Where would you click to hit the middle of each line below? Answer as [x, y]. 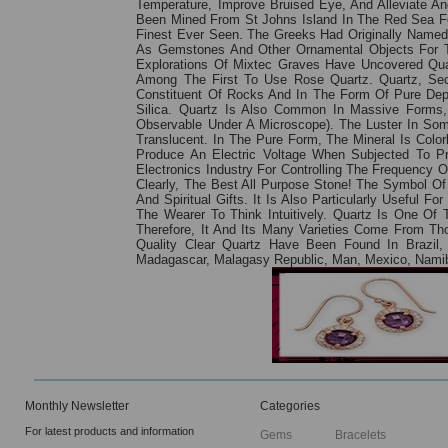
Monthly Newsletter [77, 406]
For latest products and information [109, 431]
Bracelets [360, 435]
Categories [290, 406]
